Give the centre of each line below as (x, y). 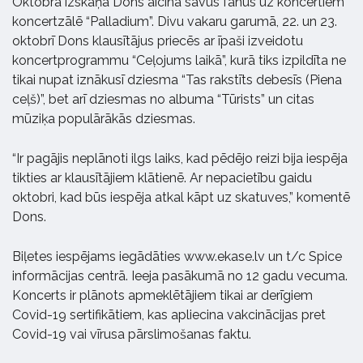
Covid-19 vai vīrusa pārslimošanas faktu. (132, 334)
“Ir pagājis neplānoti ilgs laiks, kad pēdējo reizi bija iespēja (180, 158)
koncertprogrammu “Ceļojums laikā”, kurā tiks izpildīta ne (179, 60)
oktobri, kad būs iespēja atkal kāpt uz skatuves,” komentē (181, 197)
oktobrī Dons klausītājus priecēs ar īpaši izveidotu (158, 41)
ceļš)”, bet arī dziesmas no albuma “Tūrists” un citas (163, 99)
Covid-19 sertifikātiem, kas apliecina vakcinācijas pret (169, 315)
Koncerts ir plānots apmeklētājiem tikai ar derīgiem (162, 295)
